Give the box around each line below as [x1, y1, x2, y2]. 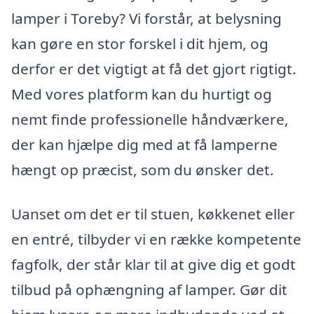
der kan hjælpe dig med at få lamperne [11, 134, 278, 154]
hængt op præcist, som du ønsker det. [11, 159, 274, 179]
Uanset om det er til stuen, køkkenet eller [11, 204, 295, 224]
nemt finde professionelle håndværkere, [11, 109, 289, 129]
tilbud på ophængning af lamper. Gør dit [11, 280, 287, 300]
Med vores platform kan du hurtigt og [11, 83, 272, 104]
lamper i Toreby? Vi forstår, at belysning [11, 8, 282, 28]
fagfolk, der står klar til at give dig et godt [11, 254, 296, 275]
